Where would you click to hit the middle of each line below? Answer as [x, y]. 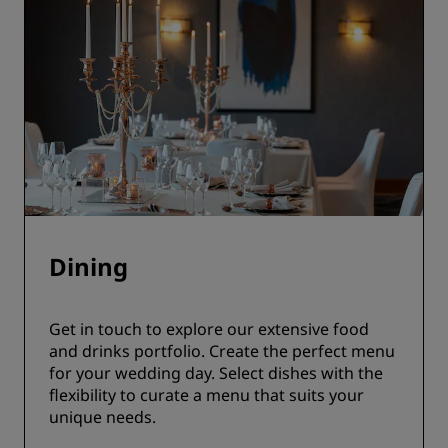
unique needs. [102, 417]
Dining [88, 266]
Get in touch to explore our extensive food [209, 329]
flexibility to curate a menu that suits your [206, 395]
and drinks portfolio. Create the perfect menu [222, 351]
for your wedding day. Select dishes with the [216, 373]
